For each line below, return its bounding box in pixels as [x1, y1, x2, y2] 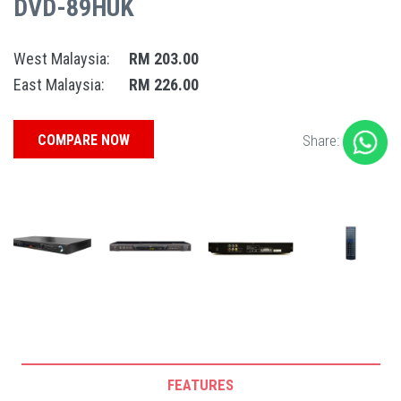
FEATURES [167, 375, 234, 394]
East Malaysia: [13, 74, 105, 94]
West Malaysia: [13, 48, 110, 68]
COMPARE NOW [38, 131, 130, 149]
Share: [303, 131, 343, 149]
